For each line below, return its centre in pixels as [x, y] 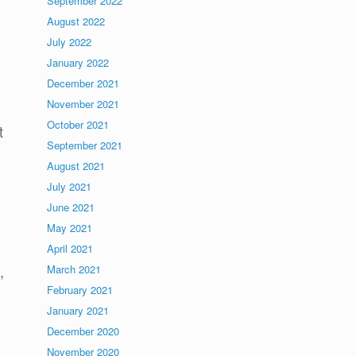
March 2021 [74, 269]
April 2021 [70, 248]
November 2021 [83, 104]
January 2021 [78, 310]
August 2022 [76, 21]
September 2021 [85, 145]
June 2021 [71, 207]
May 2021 [70, 228]
